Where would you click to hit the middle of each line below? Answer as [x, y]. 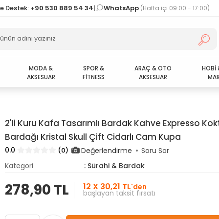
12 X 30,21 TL [107, 186]
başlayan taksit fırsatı [119, 193]
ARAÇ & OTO [153, 68]
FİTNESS [94, 77]
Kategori [19, 166]
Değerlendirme [107, 150]
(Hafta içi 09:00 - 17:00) [175, 8]
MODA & [41, 68]
